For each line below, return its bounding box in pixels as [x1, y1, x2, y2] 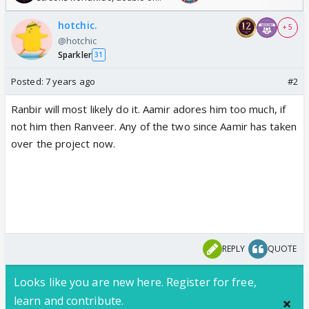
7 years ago [45, 74, 95, 88]
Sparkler [58, 48, 92, 61]
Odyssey [37, 5, 71, 17]
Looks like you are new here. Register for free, [14, 274, 257, 290]
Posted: [11, 74, 46, 88]
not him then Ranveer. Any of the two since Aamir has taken [11, 119, 297, 133]
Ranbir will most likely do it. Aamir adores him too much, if [11, 101, 286, 116]
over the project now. [11, 136, 116, 150]
